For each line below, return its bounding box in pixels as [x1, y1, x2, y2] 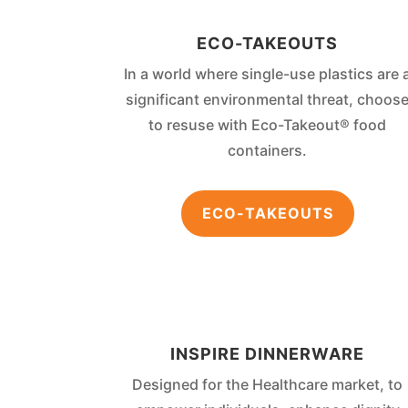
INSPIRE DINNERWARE [170, 343, 365, 363]
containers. [228, 141, 308, 160]
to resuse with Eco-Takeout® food [148, 116, 387, 135]
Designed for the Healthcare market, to [132, 374, 403, 393]
